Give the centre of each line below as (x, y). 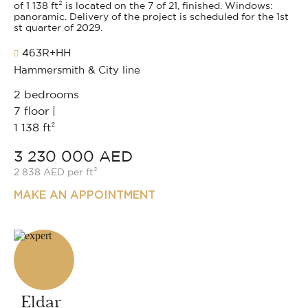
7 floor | (35, 111)
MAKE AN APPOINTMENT (85, 195)
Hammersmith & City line (77, 70)
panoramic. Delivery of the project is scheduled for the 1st (151, 17)
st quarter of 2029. (58, 28)
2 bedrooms (46, 95)
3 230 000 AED (73, 156)
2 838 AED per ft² (56, 172)
